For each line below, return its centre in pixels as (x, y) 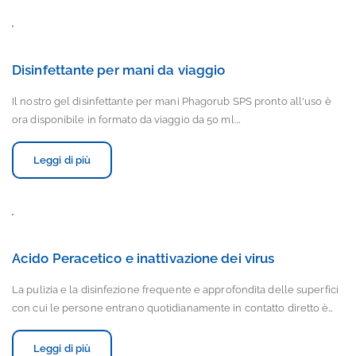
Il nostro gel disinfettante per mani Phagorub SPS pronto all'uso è (172, 101)
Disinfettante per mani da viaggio (119, 70)
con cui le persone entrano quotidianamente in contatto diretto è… (173, 308)
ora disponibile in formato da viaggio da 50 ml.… (126, 120)
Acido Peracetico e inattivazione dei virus (143, 258)
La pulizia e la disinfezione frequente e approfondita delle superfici (175, 290)
